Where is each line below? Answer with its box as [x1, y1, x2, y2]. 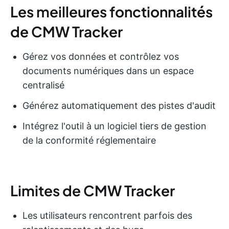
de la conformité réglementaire [22, 135, 156, 146]
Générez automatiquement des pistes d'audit [22, 100, 216, 111]
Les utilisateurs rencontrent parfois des [22, 210, 192, 221]
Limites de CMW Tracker [10, 181, 175, 200]
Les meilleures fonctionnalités [10, 3, 213, 21]
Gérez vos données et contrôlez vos [22, 51, 179, 62]
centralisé [22, 80, 64, 91]
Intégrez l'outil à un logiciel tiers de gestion [22, 121, 207, 132]
